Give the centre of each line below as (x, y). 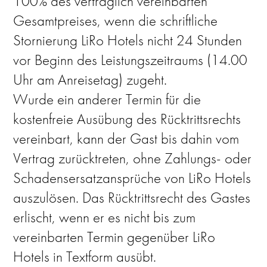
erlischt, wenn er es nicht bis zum (105, 217)
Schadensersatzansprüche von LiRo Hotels (132, 178)
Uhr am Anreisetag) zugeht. (90, 80)
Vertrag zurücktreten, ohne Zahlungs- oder (133, 158)
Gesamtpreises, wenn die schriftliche (116, 21)
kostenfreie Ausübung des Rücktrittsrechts (127, 119)
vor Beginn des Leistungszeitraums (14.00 (131, 60)
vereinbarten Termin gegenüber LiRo (114, 237)
